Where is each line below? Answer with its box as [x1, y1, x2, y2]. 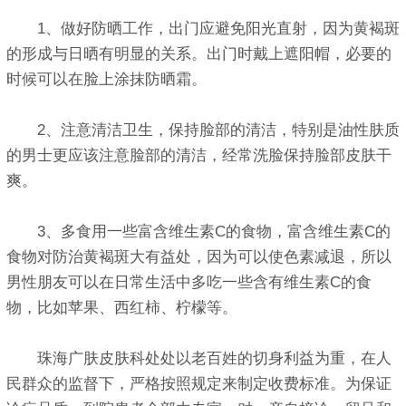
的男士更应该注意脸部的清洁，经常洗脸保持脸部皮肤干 [6, 147, 391, 165]
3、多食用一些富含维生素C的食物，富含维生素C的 [6, 223, 391, 241]
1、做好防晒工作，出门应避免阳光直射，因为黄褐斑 [6, 20, 400, 38]
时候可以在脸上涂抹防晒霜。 [6, 71, 207, 89]
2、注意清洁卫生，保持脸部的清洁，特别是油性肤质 [6, 121, 400, 140]
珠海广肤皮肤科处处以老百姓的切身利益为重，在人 [6, 350, 391, 368]
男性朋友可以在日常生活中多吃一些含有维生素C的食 [6, 274, 372, 292]
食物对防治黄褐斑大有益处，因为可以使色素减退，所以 [6, 248, 391, 266]
